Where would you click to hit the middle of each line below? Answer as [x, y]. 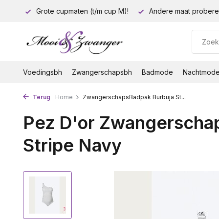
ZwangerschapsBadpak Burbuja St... [134, 97]
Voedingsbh [43, 72]
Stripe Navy [72, 145]
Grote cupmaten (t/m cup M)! [81, 11]
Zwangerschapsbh [102, 72]
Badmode [157, 72]
